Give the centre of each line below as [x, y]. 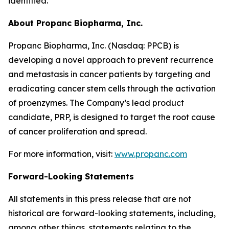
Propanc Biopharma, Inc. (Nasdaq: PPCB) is [94, 45]
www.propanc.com [151, 154]
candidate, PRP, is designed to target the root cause [112, 117]
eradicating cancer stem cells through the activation [112, 88]
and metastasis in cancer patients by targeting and [109, 74]
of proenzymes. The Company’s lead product [96, 103]
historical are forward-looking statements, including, [112, 213]
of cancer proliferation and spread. [77, 131]
